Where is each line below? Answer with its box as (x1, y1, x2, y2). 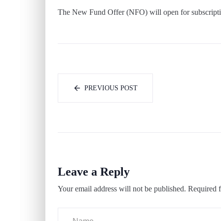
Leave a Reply (58, 165, 130, 179)
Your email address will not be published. (58, 184, 186, 193)
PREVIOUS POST (84, 84, 138, 92)
